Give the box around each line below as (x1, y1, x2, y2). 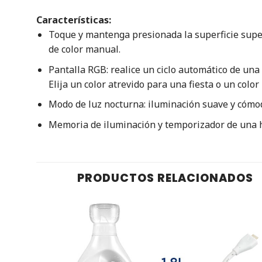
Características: (36, 13, 111, 26)
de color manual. (48, 42, 120, 56)
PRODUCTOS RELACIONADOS (77, 170, 254, 186)
